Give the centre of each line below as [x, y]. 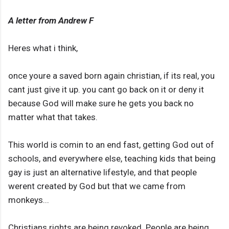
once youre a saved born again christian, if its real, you [111, 76]
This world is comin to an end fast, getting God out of [111, 145]
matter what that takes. [53, 117]
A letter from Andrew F [51, 21]
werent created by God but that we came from [97, 186]
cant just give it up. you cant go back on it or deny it [106, 90]
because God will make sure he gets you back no [101, 104]
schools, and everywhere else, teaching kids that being [112, 159]
